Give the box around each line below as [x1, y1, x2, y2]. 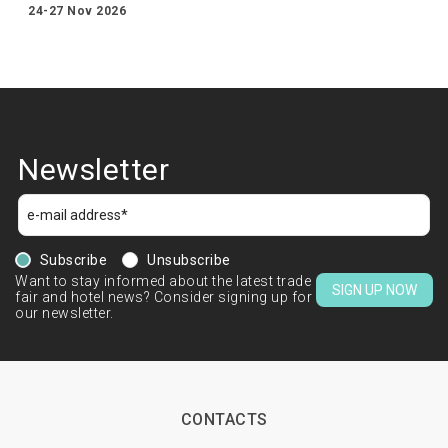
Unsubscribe [147, 252, 231, 269]
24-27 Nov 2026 [28, 3, 126, 18]
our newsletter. [15, 305, 114, 322]
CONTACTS [180, 410, 268, 430]
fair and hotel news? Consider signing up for [15, 289, 312, 306]
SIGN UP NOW [332, 282, 417, 299]
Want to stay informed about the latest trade [15, 273, 311, 290]
